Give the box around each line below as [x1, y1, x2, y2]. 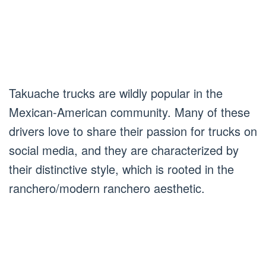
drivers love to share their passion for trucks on [9, 122, 257, 140]
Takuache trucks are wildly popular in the [9, 84, 223, 102]
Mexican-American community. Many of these [9, 103, 250, 121]
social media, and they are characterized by [9, 141, 239, 159]
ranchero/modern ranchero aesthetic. [9, 179, 205, 197]
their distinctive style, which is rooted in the [9, 160, 234, 178]
